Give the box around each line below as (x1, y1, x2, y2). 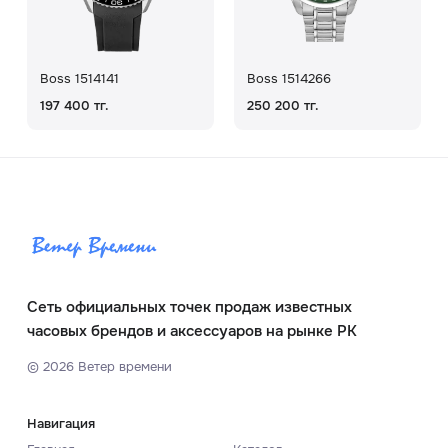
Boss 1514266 (247, 69, 332, 87)
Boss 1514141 (40, 69, 120, 87)
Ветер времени (73, 358, 172, 376)
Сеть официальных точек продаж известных (26, 296, 352, 317)
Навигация (26, 415, 95, 433)
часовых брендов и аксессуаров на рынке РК (26, 320, 357, 341)
